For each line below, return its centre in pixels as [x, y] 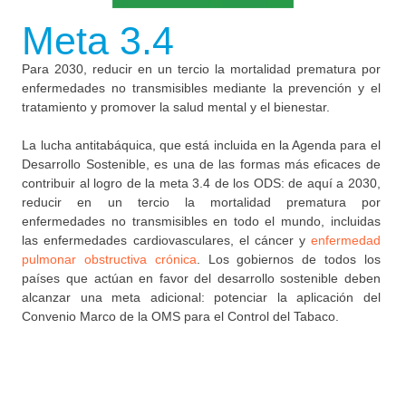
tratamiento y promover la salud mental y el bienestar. [176, 106]
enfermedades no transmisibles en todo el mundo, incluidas [201, 221]
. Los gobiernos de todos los [288, 259]
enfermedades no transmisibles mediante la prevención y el [201, 87]
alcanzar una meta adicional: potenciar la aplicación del [201, 297]
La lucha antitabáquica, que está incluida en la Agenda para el [201, 145]
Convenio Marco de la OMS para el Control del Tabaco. [181, 316]
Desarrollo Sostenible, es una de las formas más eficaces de [201, 164]
